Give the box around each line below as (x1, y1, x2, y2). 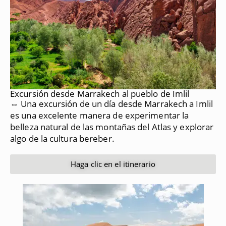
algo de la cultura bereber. (10, 132, 115, 144)
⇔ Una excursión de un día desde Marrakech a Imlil (10, 97, 213, 109)
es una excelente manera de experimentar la (10, 109, 189, 121)
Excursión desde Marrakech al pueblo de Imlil (10, 87, 190, 99)
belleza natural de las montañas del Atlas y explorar (10, 121, 214, 133)
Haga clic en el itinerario (71, 158, 155, 169)
